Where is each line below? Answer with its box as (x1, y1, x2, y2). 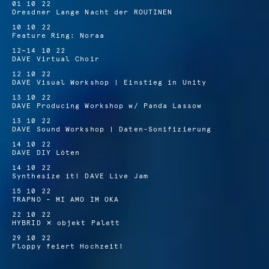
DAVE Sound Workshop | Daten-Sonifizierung (12, 125, 212, 133)
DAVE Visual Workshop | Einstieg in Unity (12, 78, 207, 86)
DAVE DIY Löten (12, 148, 80, 157)
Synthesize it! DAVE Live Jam (12, 172, 148, 180)
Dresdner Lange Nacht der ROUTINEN (12, 8, 173, 16)
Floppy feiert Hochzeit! (12, 242, 124, 250)
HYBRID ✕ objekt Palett (12, 219, 121, 227)
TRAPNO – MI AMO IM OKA (12, 195, 119, 204)
